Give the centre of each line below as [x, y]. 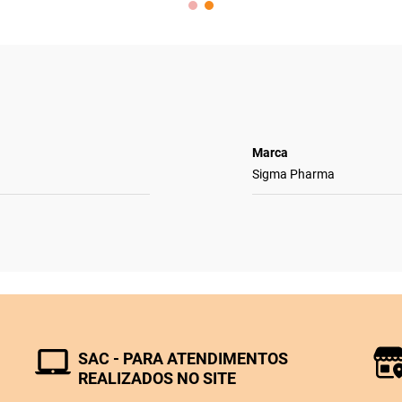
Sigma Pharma [293, 174]
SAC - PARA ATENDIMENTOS [183, 358]
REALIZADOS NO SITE [157, 378]
